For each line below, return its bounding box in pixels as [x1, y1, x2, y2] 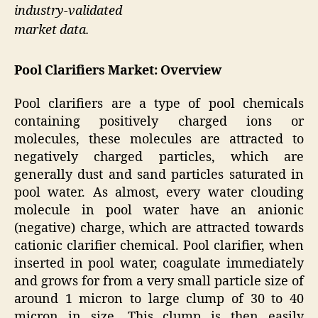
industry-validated [14, 3, 122, 20]
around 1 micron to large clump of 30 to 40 [14, 291, 304, 308]
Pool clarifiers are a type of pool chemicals [14, 96, 304, 113]
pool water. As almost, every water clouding [14, 185, 304, 202]
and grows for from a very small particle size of [14, 273, 304, 290]
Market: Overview [108, 62, 221, 79]
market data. [14, 22, 89, 39]
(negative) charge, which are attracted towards [14, 220, 304, 237]
